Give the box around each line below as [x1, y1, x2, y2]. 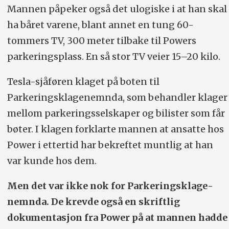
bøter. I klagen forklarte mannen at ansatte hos [7, 123, 224, 135]
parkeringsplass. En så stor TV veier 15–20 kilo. [7, 51, 220, 63]
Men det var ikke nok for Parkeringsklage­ [7, 180, 213, 192]
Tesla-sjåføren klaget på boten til [7, 76, 159, 88]
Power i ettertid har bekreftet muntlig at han [7, 139, 213, 151]
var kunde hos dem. [7, 155, 97, 167]
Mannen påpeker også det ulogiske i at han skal [7, 3, 227, 15]
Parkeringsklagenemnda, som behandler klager [7, 91, 227, 104]
